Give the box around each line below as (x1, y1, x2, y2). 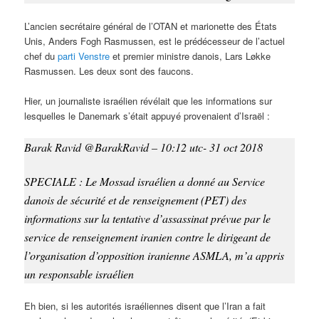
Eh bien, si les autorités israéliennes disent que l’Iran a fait (24, 298, 266, 313)
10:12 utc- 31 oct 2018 (160, 140, 263, 155)
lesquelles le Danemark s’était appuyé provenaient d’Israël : (24, 109, 271, 123)
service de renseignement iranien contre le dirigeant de (24, 229, 271, 244)
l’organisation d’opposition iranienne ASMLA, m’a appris (24, 247, 285, 263)
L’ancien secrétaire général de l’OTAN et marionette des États (24, 19, 278, 33)
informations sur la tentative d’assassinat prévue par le (24, 210, 271, 226)
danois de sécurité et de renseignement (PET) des (24, 192, 247, 207)
